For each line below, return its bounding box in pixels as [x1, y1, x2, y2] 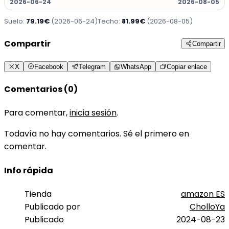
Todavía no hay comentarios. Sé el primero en [4, 128, 189, 140]
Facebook [34, 62, 63, 71]
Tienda [25, 188, 52, 200]
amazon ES [181, 188, 225, 200]
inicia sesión [70, 107, 117, 119]
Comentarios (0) [4, 83, 78, 96]
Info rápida [4, 164, 53, 176]
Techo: [98, 16, 122, 27]
